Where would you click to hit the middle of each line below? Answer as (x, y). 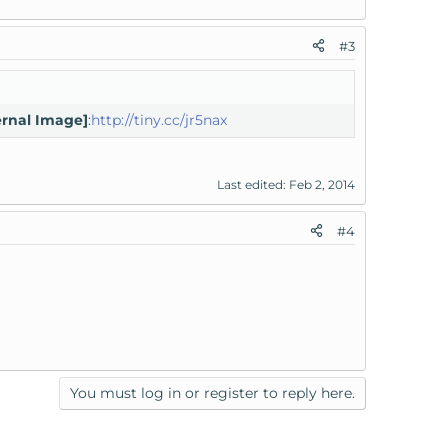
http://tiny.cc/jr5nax (159, 119)
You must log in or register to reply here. (212, 392)
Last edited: (253, 184)
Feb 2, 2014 (322, 184)
